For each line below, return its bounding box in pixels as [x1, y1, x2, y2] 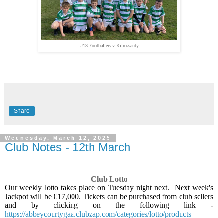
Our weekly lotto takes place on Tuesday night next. [5, 183, 170, 192]
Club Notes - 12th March [5, 141, 130, 154]
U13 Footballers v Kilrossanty [79, 42, 139, 48]
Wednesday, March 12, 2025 [5, 135, 111, 141]
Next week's [174, 183, 214, 192]
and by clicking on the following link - [5, 201, 213, 210]
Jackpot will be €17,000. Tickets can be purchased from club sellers [5, 192, 213, 201]
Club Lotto [91, 175, 127, 183]
